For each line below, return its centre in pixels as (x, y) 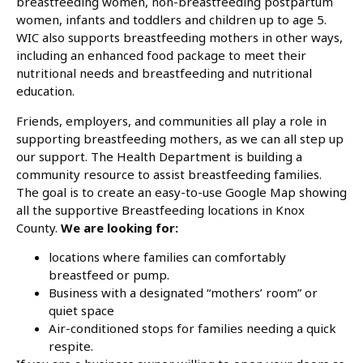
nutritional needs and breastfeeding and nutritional (164, 73)
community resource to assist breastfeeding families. (169, 174)
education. (45, 91)
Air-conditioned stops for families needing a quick (192, 329)
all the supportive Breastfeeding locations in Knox (160, 209)
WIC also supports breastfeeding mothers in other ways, (179, 38)
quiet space (81, 311)
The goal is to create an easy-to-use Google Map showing (181, 192)
